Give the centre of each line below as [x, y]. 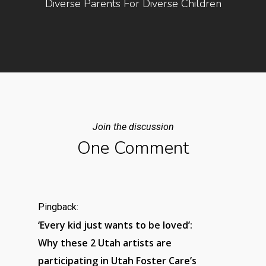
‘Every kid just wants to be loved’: [115, 225]
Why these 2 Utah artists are [105, 243]
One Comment [133, 148]
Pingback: [58, 207]
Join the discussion [133, 127]
